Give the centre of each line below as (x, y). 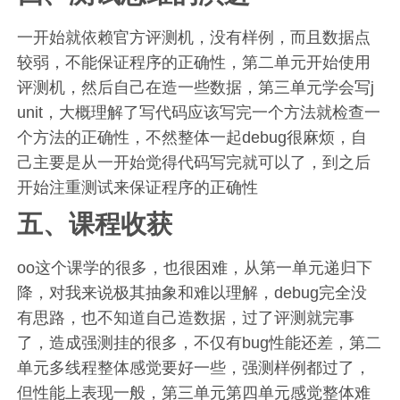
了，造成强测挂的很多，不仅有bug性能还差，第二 (200, 343)
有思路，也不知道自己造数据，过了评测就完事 (186, 318)
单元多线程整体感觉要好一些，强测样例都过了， (194, 368)
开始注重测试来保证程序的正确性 (138, 188)
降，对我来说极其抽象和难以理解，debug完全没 (192, 293)
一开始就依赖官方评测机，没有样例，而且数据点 (194, 38)
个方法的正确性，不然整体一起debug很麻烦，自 (192, 138)
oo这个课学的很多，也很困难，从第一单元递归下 (195, 268)
